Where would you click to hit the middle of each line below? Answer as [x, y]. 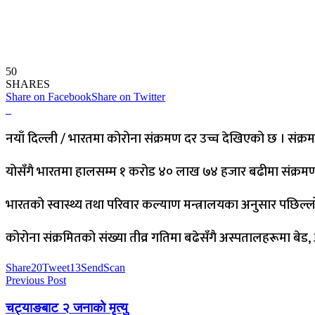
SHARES [28, 84]
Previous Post [36, 280]
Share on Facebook [49, 96]
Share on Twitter [128, 96]
